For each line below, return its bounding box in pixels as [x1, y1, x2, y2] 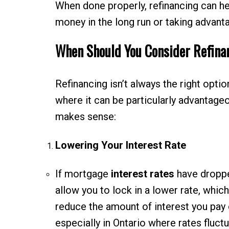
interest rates [110, 168, 174, 180]
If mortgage [55, 168, 111, 180]
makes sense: [55, 110, 116, 123]
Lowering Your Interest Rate [55, 139, 186, 152]
